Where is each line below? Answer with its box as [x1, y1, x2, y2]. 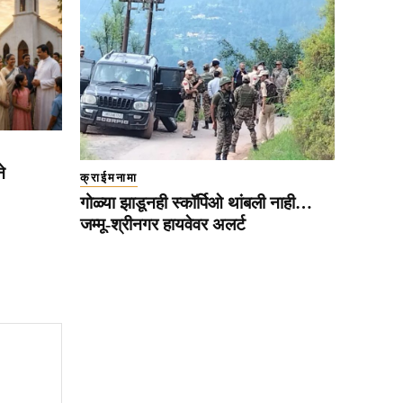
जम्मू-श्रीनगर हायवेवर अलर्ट [80, 215, 246, 235]
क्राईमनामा [80, 171, 138, 185]
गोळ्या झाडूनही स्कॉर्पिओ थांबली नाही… [80, 193, 312, 213]
